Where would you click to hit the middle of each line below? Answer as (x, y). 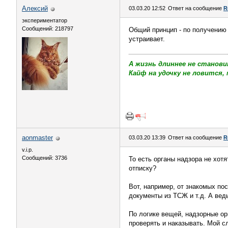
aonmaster (37, 138)
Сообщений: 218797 (48, 28)
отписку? (142, 168)
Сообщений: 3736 (45, 158)
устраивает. (147, 39)
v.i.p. (27, 150)
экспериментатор (45, 20)
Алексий (35, 8)
